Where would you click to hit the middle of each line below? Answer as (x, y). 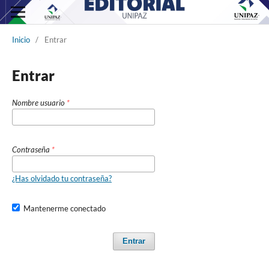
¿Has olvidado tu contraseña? (62, 178)
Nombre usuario (39, 102)
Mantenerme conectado (65, 208)
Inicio (21, 39)
